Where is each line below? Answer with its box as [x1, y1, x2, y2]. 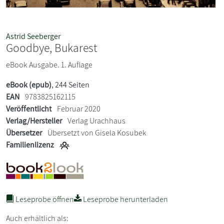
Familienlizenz [6, 139, 54, 150]
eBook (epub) [6, 79, 51, 90]
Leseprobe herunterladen [81, 193, 168, 204]
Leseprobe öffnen [14, 193, 74, 204]
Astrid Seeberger [6, 30, 60, 41]
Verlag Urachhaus [67, 115, 125, 126]
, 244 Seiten [51, 79, 89, 90]
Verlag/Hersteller [6, 115, 62, 126]
